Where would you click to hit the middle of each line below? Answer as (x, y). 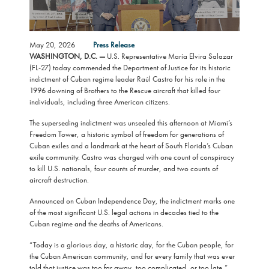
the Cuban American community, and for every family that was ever (132, 256)
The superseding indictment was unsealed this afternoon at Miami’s (131, 122)
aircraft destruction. (59, 180)
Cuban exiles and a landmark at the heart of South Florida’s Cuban (131, 145)
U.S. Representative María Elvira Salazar (169, 56)
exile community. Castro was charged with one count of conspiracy (131, 157)
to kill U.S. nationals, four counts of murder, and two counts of (123, 168)
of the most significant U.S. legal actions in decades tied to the (124, 212)
